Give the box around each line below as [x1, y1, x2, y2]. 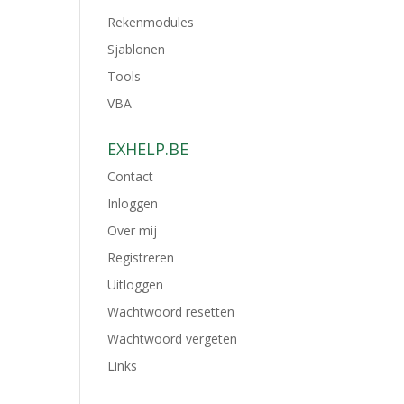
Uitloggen [107, 276, 164, 293]
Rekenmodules [107, 14, 195, 31]
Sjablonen [107, 41, 166, 58]
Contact [107, 168, 154, 185]
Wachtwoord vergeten [107, 330, 238, 347]
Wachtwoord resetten [107, 303, 235, 320]
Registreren [107, 249, 175, 266]
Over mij [107, 222, 158, 239]
